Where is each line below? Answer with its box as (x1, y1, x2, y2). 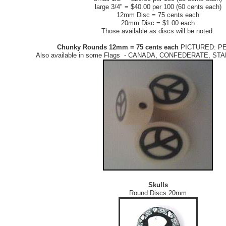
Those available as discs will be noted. (101, 27, 214, 35)
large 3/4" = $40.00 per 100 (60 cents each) (94, 3, 221, 11)
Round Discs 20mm (129, 189, 187, 197)
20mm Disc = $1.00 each (121, 19, 195, 27)
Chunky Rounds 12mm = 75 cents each (57, 43, 179, 51)
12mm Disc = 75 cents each (117, 11, 199, 19)
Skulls (148, 181, 168, 189)
